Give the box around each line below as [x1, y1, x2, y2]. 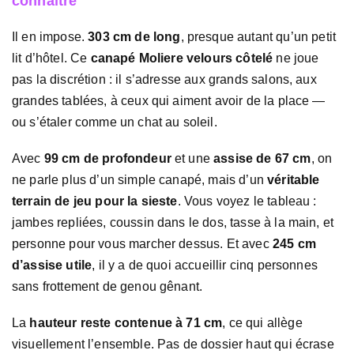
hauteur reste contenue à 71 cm [29, 316, 223, 330]
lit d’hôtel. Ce [12, 51, 91, 66]
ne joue [273, 51, 319, 66]
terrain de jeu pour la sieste [12, 194, 178, 209]
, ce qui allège [222, 316, 303, 330]
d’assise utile [12, 258, 92, 273]
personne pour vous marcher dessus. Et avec [12, 237, 273, 251]
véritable [267, 173, 320, 187]
